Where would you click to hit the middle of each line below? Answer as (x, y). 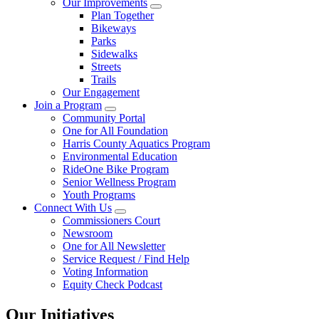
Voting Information (105, 272)
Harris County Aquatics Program (136, 144)
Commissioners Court (111, 221)
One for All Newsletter (114, 246)
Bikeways (114, 28)
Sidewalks (114, 54)
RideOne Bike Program (116, 169)
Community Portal (104, 118)
